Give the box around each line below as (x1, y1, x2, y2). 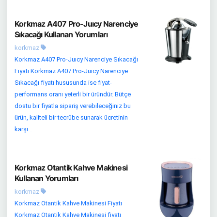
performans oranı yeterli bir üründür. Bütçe (15, 90, 131, 98)
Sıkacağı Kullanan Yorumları (15, 29, 108, 39)
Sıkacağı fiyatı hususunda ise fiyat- (15, 78, 112, 86)
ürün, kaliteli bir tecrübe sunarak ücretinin (15, 113, 128, 121)
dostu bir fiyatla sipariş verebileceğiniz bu (15, 102, 131, 109)
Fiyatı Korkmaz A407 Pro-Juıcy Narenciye (15, 67, 128, 75)
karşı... (15, 125, 32, 133)
